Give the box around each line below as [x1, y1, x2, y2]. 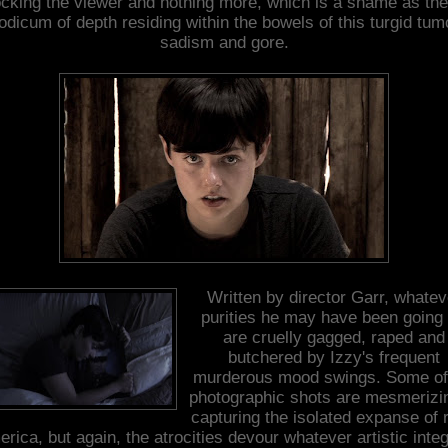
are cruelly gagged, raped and [223, 327, 445, 347]
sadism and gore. [159, 32, 289, 52]
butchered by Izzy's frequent [228, 347, 440, 367]
